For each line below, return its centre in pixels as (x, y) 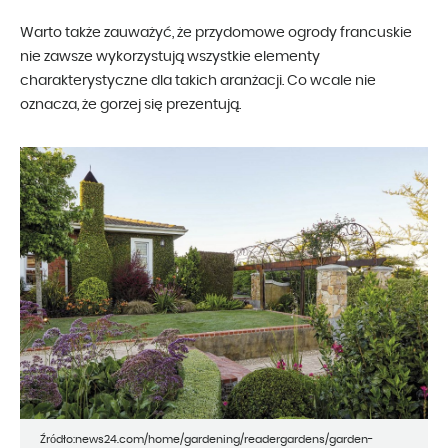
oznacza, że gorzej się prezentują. (130, 105)
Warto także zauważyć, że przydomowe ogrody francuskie (216, 33)
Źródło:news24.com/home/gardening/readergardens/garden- (206, 440)
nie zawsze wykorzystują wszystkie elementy (170, 57)
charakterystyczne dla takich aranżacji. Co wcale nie (198, 81)
